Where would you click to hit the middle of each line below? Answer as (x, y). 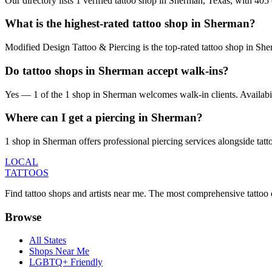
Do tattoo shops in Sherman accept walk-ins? (117, 70)
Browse (23, 217)
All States (48, 240)
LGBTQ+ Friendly (66, 262)
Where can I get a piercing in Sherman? (104, 118)
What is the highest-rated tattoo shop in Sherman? (130, 24)
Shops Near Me (59, 251)
